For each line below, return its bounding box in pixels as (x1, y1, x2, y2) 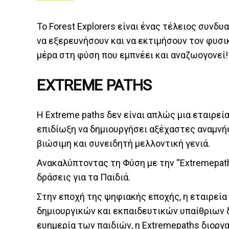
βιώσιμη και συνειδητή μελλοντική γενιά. (37, 138, 210, 149)
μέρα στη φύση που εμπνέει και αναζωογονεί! (37, 50, 228, 60)
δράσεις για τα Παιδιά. (37, 172, 130, 182)
